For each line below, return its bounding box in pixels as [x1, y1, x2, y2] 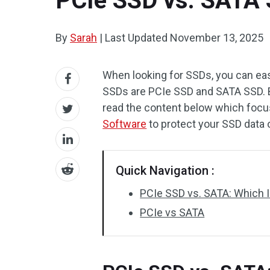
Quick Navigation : [116, 163, 215, 178]
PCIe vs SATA [140, 206, 205, 219]
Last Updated [102, 31, 170, 44]
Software [102, 118, 147, 130]
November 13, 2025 [170, 31, 263, 44]
